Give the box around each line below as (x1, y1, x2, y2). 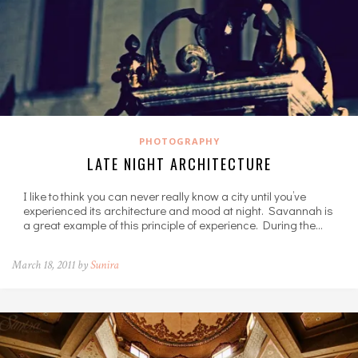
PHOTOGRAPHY (138, 135, 220, 148)
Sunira (90, 257, 119, 273)
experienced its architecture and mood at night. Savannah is (23, 202, 333, 219)
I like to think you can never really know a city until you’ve (23, 188, 306, 205)
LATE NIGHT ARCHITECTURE (86, 153, 272, 175)
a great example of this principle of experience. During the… (23, 217, 323, 233)
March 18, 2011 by (12, 257, 90, 273)
